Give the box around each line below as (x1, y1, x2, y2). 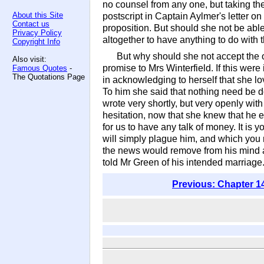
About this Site (12, 11, 63, 19)
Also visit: (12, 55, 47, 64)
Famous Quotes (12, 64, 67, 72)
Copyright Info (12, 37, 60, 46)
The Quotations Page (12, 72, 85, 81)
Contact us (12, 19, 49, 28)
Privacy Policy (12, 28, 62, 37)
